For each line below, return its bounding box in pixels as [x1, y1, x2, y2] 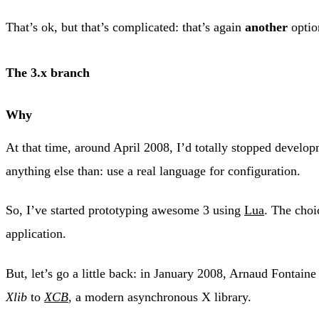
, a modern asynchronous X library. [68, 289, 251, 304]
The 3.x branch [6, 65, 90, 80]
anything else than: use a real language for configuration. [6, 163, 300, 178]
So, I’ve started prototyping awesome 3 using [6, 203, 244, 218]
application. [6, 226, 66, 241]
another [245, 19, 288, 34]
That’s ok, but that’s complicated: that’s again [6, 19, 245, 34]
